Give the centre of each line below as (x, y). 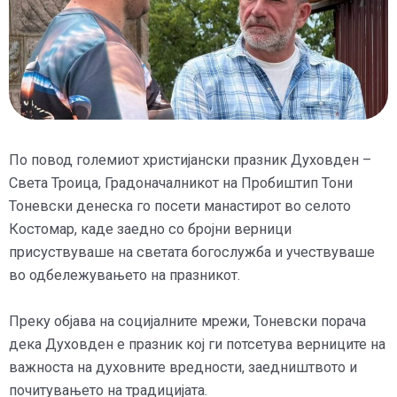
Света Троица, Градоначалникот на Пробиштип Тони (181, 183)
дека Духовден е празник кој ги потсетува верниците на (197, 345)
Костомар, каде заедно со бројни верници (150, 230)
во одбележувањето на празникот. (125, 276)
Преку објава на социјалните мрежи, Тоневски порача (187, 322)
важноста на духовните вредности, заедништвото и (183, 368)
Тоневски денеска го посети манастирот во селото (180, 206)
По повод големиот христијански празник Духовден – (190, 160)
